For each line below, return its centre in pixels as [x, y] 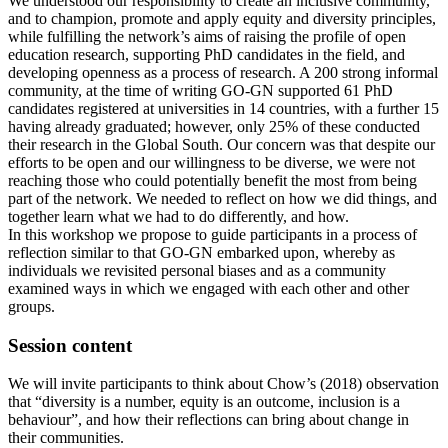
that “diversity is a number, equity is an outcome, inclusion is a [204, 402]
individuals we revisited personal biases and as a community [197, 270]
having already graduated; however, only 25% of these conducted [214, 126]
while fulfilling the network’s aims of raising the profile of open [207, 36]
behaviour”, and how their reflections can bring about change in [208, 420]
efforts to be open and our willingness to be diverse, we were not [211, 162]
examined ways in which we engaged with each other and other [208, 288]
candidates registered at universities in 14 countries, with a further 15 [223, 108]
